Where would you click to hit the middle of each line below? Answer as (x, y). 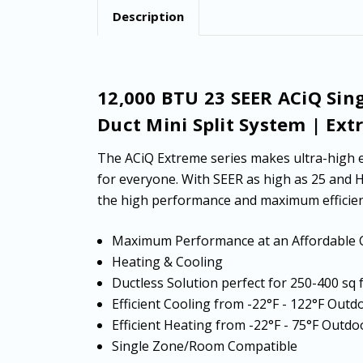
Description (148, 16)
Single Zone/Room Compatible (205, 346)
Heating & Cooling (168, 262)
